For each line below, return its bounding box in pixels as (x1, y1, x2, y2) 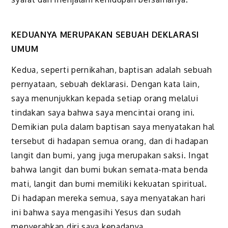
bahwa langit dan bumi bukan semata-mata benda (11, 164, 208, 175)
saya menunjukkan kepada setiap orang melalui (11, 93, 198, 103)
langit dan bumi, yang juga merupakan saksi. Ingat (11, 150, 209, 160)
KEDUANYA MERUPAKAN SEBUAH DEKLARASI (11, 30, 199, 40)
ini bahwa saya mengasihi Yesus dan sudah (11, 207, 181, 217)
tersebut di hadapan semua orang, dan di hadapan (11, 135, 209, 146)
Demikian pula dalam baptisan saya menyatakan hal (11, 121, 215, 132)
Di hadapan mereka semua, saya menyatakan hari (11, 192, 206, 203)
